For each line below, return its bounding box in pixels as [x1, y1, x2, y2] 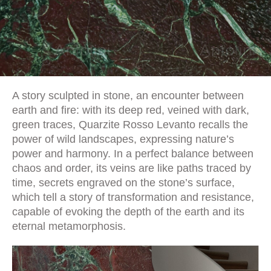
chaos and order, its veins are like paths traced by [12, 162, 251, 174]
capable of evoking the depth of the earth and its [12, 206, 244, 218]
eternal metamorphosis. [12, 220, 126, 232]
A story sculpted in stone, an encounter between [12, 90, 244, 102]
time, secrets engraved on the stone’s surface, [12, 177, 235, 189]
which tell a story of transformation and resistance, [12, 191, 254, 203]
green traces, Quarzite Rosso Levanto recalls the [12, 119, 248, 131]
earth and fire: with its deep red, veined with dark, [12, 104, 249, 116]
